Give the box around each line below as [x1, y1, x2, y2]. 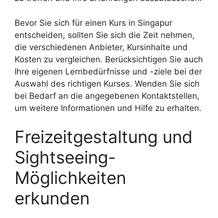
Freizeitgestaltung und [15, 127, 193, 147]
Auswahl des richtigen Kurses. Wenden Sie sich [15, 78, 200, 89]
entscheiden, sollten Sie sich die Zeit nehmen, [15, 30, 195, 40]
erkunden [15, 188, 90, 208]
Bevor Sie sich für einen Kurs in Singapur [15, 18, 172, 28]
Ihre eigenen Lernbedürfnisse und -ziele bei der [15, 66, 202, 76]
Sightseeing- [15, 147, 116, 167]
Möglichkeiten [15, 167, 126, 188]
